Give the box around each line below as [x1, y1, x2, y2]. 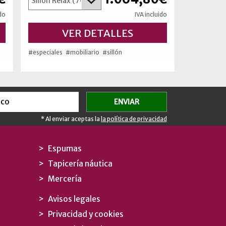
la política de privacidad [101, 115, 167, 123]
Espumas [48, 143, 82, 153]
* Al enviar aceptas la [41, 115, 101, 123]
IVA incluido [134, 10, 167, 18]
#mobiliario [65, 48, 99, 56]
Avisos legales [48, 194, 100, 204]
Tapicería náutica [48, 158, 112, 168]
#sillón [102, 48, 122, 56]
